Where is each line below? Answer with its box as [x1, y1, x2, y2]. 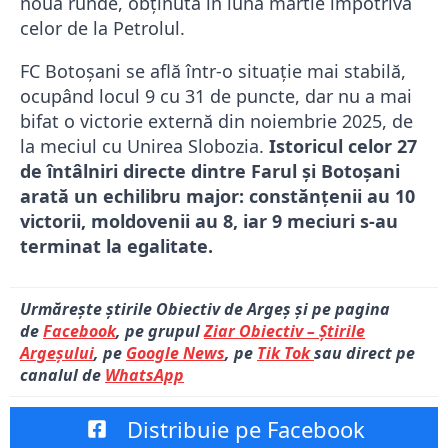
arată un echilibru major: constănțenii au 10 [20, 184, 415, 209]
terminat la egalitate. [20, 234, 213, 259]
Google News [126, 342, 225, 365]
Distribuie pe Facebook [127, 414, 365, 445]
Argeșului [20, 342, 94, 365]
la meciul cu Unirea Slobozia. [20, 134, 269, 159]
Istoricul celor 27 [269, 134, 417, 159]
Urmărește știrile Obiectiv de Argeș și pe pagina [20, 298, 390, 321]
